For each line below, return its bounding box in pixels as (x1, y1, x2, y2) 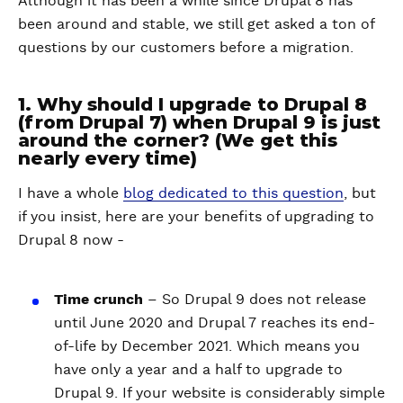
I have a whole (18, 186, 123, 201)
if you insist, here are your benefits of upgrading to (18, 210, 374, 224)
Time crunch (54, 292, 143, 307)
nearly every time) (18, 148, 197, 169)
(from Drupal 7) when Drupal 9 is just (18, 112, 381, 133)
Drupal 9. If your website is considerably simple (54, 386, 385, 400)
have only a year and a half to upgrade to (54, 363, 343, 377)
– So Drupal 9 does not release (143, 292, 366, 307)
